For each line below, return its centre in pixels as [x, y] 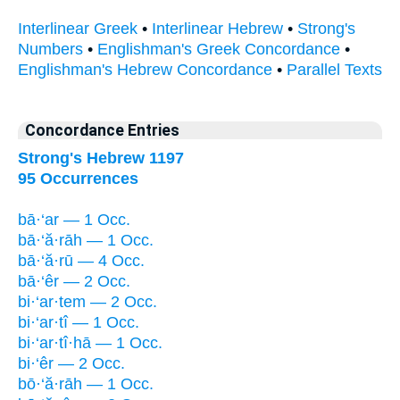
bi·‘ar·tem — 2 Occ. [87, 301]
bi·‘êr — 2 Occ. [71, 363]
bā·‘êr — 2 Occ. [74, 281]
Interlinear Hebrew [217, 29]
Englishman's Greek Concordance [219, 50]
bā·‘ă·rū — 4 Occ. [81, 260]
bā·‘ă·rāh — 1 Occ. [86, 240]
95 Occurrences [78, 178]
